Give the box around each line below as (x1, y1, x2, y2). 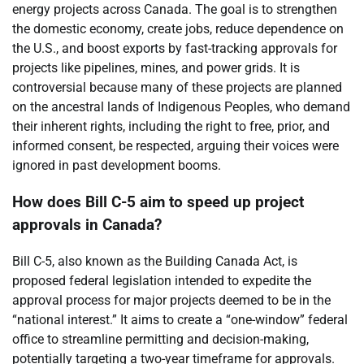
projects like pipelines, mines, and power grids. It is (12, 60, 300, 76)
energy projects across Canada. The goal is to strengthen (12, 2, 337, 18)
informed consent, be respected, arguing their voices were (12, 138, 339, 154)
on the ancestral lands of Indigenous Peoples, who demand (12, 99, 350, 115)
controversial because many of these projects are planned (12, 80, 342, 96)
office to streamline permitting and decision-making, (12, 331, 309, 347)
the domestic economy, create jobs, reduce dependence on (12, 21, 344, 37)
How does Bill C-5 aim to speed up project (12, 193, 304, 211)
